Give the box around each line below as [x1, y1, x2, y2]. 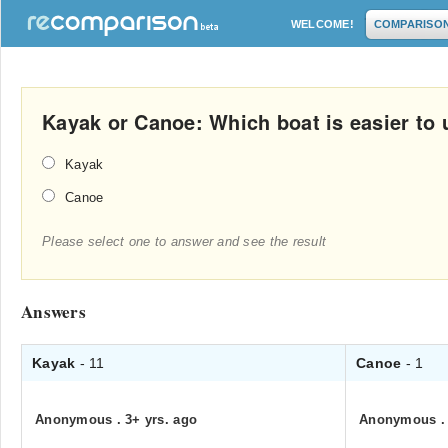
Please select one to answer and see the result [42, 234, 327, 249]
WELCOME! [291, 18, 354, 30]
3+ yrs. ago [125, 412, 198, 427]
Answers [21, 299, 86, 324]
